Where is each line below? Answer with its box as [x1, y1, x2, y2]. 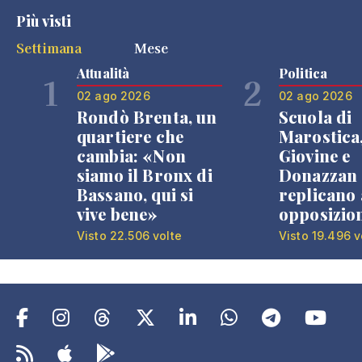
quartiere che [77, 125, 184, 147]
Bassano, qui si [77, 183, 194, 205]
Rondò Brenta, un [77, 106, 217, 128]
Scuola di [279, 106, 352, 128]
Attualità [77, 65, 130, 82]
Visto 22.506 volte [77, 229, 182, 242]
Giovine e [279, 145, 351, 166]
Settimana [16, 38, 82, 57]
